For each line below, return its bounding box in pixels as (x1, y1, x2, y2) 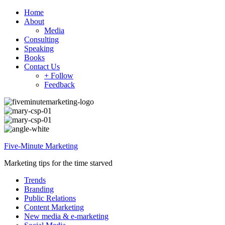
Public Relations (24, 194, 76, 202)
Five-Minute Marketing (4, 142, 78, 150)
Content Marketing (24, 203, 84, 211)
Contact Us (24, 62, 60, 71)
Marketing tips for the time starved (4, 159, 113, 167)
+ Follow (44, 71, 73, 80)
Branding (24, 185, 54, 193)
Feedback (44, 80, 75, 89)
